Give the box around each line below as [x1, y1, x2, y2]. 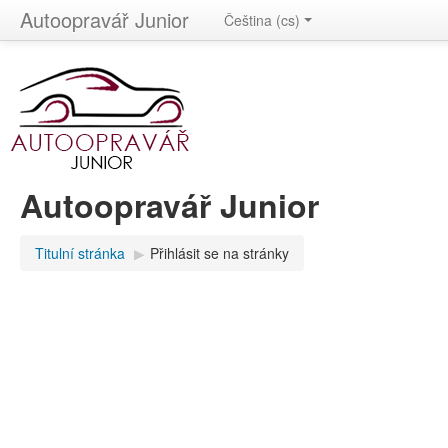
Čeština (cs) [224, 10, 300, 30]
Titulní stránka [35, 243, 125, 263]
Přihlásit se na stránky [150, 243, 289, 263]
